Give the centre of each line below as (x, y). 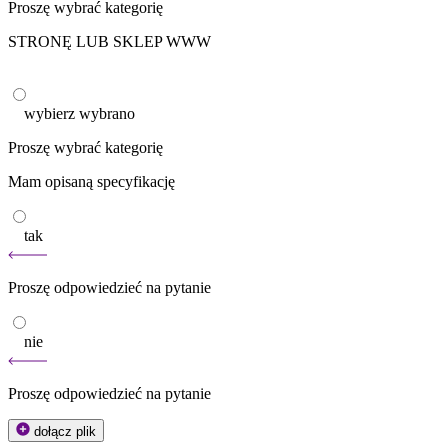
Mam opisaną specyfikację (91, 181)
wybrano (107, 113)
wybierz (51, 113)
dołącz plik (65, 431)
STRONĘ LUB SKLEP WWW (109, 41)
